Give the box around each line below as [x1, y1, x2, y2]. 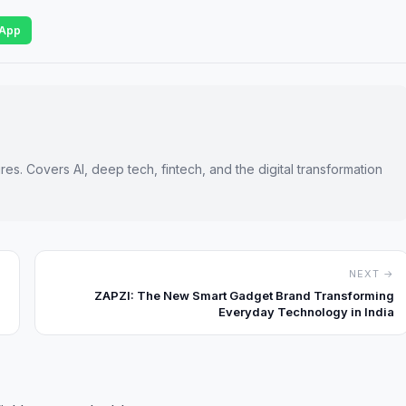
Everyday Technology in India [218, 304, 394, 319]
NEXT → [349, 266, 394, 280]
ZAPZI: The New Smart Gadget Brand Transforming [94, 287, 394, 303]
